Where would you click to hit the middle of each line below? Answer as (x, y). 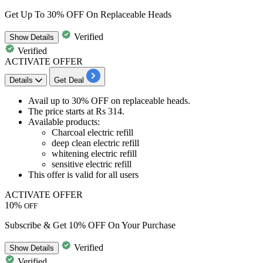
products (82, 122)
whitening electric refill (94, 154)
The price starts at (62, 112)
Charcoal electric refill (92, 133)
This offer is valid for (68, 175)
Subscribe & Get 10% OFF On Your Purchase (90, 225)
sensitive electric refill (92, 164)
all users (124, 175)
